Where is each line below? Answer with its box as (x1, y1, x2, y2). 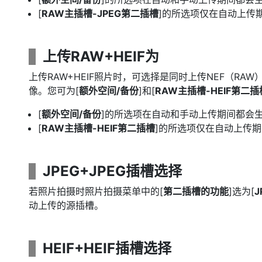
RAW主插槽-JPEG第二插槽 (42, 8, 158, 19)
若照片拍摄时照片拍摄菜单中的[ (29, 185, 163, 197)
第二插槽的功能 (163, 185, 229, 197)
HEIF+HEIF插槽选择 (43, 240, 171, 257)
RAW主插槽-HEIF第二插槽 (42, 122, 155, 134)
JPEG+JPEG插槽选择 (43, 163, 182, 180)
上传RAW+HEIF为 (43, 48, 159, 65)
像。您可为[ (29, 85, 79, 96)
